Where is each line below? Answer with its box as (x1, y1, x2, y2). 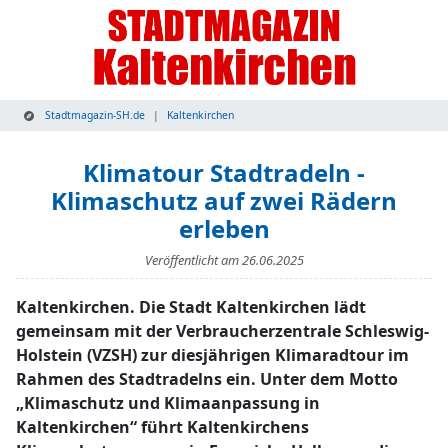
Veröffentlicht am (144, 251, 242, 269)
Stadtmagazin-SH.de (42, 108, 146, 122)
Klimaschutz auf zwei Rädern (51, 184, 397, 217)
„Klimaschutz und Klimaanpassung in (16, 392, 320, 414)
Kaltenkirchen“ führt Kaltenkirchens (16, 416, 309, 438)
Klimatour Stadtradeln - (83, 156, 365, 189)
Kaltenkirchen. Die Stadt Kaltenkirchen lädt (16, 296, 366, 318)
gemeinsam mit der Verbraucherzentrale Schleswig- (16, 320, 429, 342)
